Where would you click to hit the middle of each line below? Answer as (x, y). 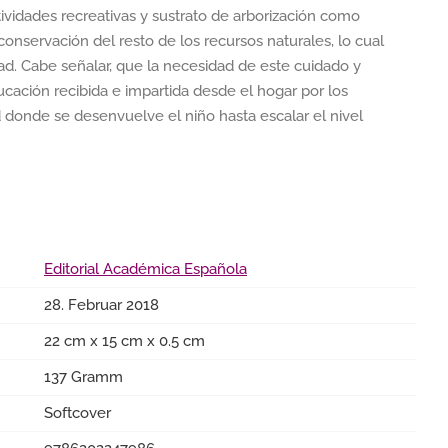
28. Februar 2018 (101, 305)
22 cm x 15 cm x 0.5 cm (124, 341)
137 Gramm (83, 377)
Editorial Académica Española (145, 269)
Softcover (77, 413)
